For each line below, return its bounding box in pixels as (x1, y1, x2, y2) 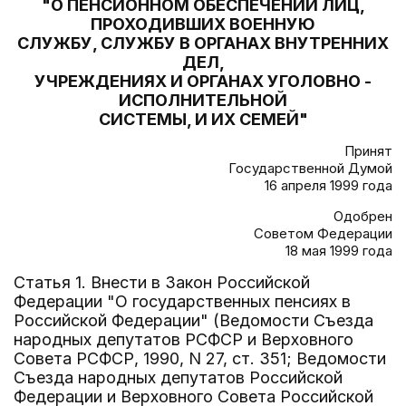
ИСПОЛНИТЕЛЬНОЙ (119, 91, 287, 110)
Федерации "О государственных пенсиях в (14, 292, 351, 311)
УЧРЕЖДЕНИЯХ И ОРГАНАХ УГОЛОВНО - (34, 72, 372, 91)
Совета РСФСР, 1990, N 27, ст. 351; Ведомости (14, 349, 386, 368)
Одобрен (333, 208, 392, 225)
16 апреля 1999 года (265, 177, 392, 194)
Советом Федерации (254, 225, 392, 242)
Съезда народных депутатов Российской (14, 368, 343, 387)
